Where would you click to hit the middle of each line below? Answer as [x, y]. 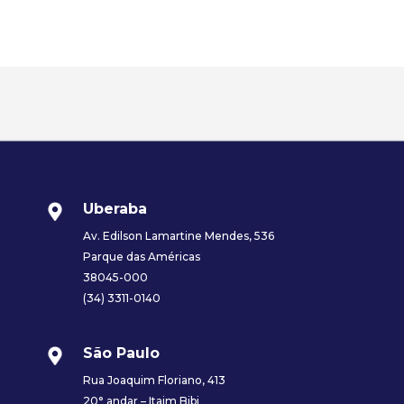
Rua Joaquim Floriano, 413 [154, 381]
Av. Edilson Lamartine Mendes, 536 [178, 236]
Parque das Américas [141, 257]
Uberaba [115, 209]
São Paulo [121, 353]
